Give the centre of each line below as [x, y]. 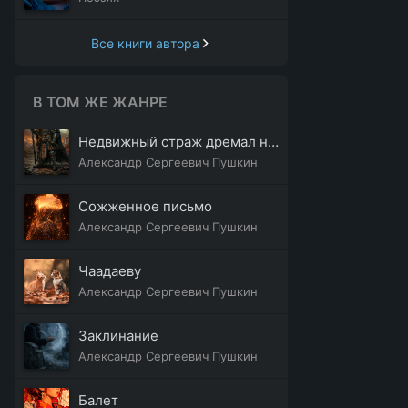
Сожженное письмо [145, 206]
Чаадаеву [110, 271]
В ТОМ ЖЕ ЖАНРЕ [100, 102]
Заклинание [118, 336]
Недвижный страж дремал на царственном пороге [273, 142]
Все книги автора [145, 43]
